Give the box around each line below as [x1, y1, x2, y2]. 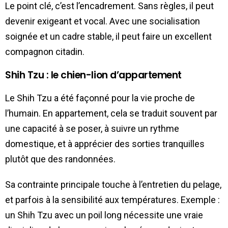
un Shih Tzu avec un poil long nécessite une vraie [5, 209, 203, 220]
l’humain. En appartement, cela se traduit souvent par [5, 107, 217, 119]
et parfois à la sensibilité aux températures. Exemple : [5, 194, 220, 205]
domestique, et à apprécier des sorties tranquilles [5, 138, 205, 149]
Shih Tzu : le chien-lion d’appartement [5, 68, 182, 82]
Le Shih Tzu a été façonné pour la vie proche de [5, 92, 195, 103]
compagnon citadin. [5, 46, 84, 57]
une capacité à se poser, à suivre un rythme [5, 123, 179, 134]
